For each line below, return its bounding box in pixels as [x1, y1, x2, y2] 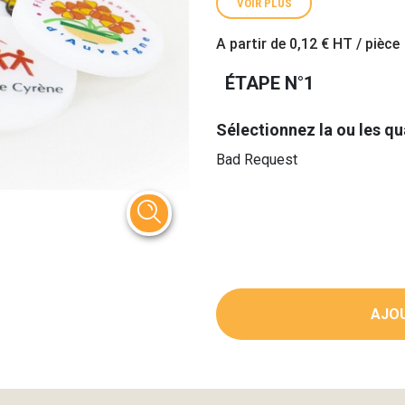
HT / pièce [329, 35, 400, 52]
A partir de [216, 35, 289, 52]
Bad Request [216, 151, 297, 168]
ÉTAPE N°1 [225, 72, 314, 94]
